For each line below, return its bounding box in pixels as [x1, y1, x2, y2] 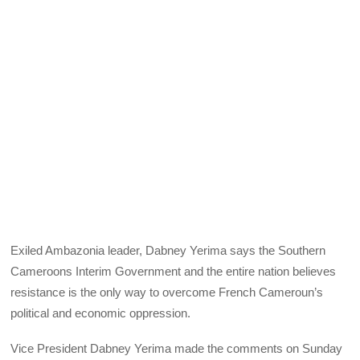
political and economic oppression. [10, 305, 191, 320]
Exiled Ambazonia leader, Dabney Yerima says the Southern [10, 243, 326, 257]
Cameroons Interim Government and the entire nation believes [10, 264, 337, 278]
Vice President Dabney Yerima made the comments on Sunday [10, 341, 343, 355]
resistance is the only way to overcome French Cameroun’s [10, 284, 324, 299]
